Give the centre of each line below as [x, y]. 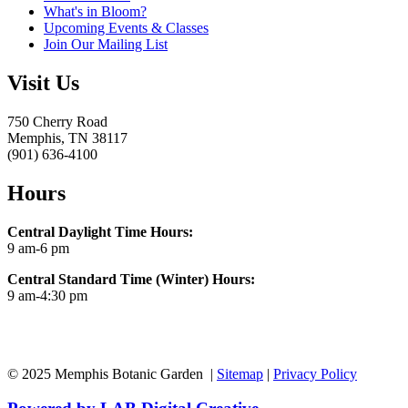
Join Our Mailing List [106, 45]
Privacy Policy [315, 373]
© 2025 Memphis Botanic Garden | [112, 373]
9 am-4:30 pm [47, 295]
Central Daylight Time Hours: [100, 231]
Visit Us [43, 83]
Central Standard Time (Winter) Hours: [131, 279]
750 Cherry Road [57, 121]
